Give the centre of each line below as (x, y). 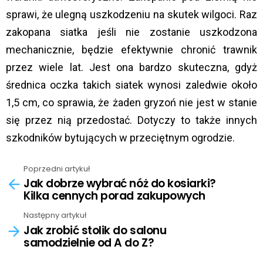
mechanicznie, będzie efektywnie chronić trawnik (131, 49)
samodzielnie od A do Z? (89, 242)
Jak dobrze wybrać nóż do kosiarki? (120, 184)
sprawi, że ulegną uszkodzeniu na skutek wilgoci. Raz (131, 14)
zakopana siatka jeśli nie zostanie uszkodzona (131, 32)
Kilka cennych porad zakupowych (114, 196)
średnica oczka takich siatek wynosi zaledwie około (131, 85)
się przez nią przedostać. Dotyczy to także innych (131, 120)
